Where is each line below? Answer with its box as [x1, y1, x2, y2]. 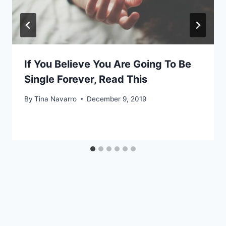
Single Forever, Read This [24, 73, 147, 86]
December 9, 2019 [87, 94, 147, 103]
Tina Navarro [34, 94, 77, 103]
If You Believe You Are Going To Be [24, 58, 191, 71]
